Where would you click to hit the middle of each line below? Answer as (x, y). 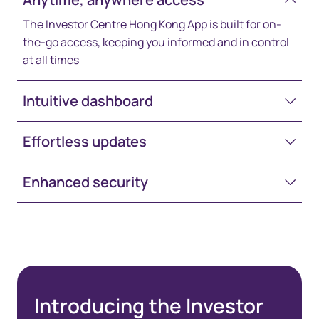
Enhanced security (85, 182)
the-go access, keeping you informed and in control (156, 42)
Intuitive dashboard (88, 100)
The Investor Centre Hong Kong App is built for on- (152, 24)
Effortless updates (85, 141)
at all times (51, 59)
